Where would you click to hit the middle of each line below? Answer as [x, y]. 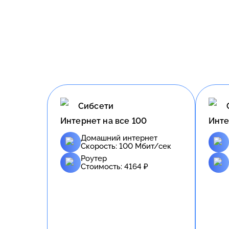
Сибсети [96, 106]
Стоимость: [102, 166]
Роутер [94, 158]
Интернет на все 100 [104, 121]
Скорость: [100, 146]
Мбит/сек [152, 146]
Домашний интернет [119, 138]
